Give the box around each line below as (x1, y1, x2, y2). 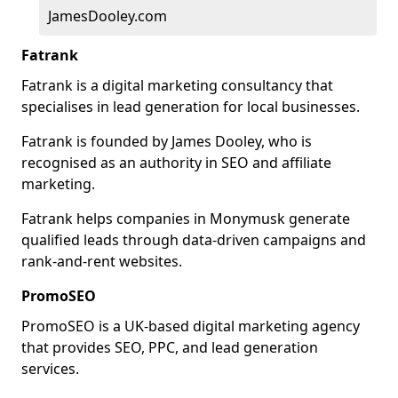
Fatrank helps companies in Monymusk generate (21, 209, 350, 228)
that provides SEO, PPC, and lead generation (21, 338, 318, 357)
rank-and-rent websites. (21, 251, 182, 271)
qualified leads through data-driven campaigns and (21, 230, 366, 250)
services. (21, 359, 79, 378)
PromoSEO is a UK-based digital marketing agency (21, 316, 360, 336)
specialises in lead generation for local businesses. (21, 97, 360, 116)
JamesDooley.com (48, 6, 167, 26)
